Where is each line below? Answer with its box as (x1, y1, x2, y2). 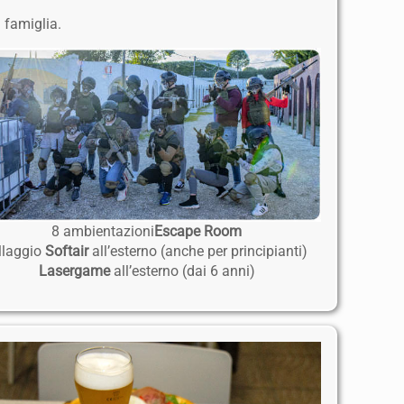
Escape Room (154, 223, 243, 241)
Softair (45, 243, 93, 261)
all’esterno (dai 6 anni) (113, 262, 255, 280)
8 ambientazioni (51, 223, 155, 241)
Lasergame (38, 262, 114, 280)
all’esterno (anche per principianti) (92, 243, 308, 261)
